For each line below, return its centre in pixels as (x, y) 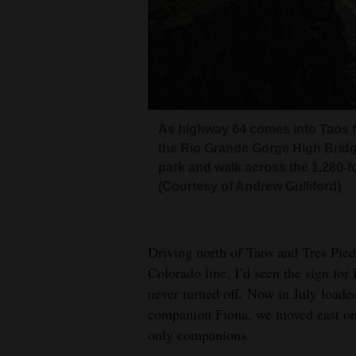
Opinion (35, 58)
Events (31, 116)
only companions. (199, 334)
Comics (33, 313)
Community (46, 255)
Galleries (37, 221)
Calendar (39, 278)
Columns (38, 151)
